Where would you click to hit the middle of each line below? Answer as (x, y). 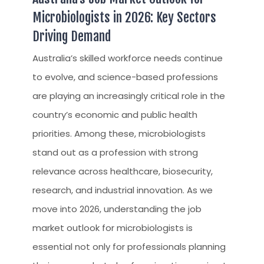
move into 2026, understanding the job (117, 209)
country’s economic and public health (115, 114)
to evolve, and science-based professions (125, 77)
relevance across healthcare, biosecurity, (123, 171)
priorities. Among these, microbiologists (119, 133)
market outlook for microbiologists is (113, 227)
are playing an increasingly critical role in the (129, 95)
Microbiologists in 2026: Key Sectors (124, 17)
